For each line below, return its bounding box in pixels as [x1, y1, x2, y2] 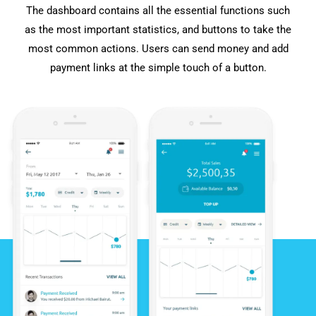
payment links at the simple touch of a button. [49, 61, 267, 74]
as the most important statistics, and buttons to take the [25, 23, 291, 36]
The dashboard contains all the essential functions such [26, 4, 290, 17]
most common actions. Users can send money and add [28, 42, 288, 55]
